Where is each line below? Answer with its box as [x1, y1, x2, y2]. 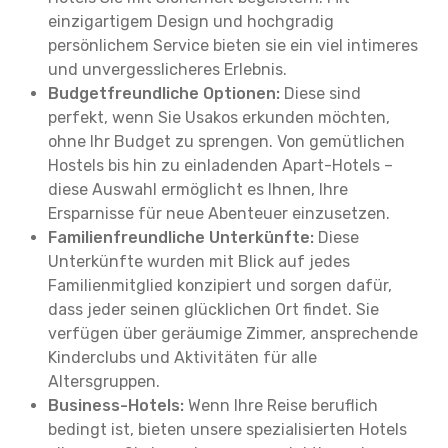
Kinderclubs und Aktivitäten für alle [48, 348, 317, 367]
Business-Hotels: [48, 396, 184, 415]
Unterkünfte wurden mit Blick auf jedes [48, 252, 350, 271]
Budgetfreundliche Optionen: [48, 84, 280, 103]
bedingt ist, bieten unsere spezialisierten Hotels [48, 420, 407, 439]
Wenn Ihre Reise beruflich [184, 396, 378, 415]
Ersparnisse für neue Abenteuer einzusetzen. [48, 204, 390, 223]
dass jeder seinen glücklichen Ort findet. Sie [48, 300, 379, 319]
